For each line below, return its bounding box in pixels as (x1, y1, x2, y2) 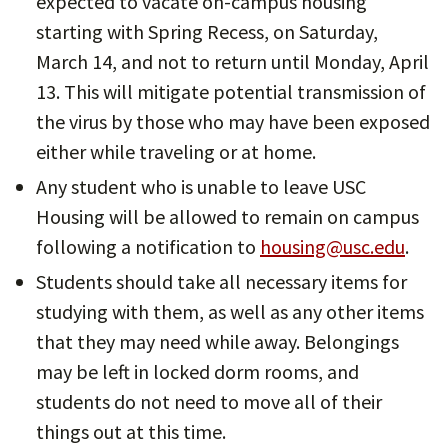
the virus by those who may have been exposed (36, 109, 430, 134)
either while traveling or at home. (36, 139, 316, 164)
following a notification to (36, 234, 260, 259)
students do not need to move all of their (36, 389, 382, 414)
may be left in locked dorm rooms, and (36, 359, 359, 384)
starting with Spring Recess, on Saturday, (36, 19, 378, 44)
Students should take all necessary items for (36, 269, 407, 294)
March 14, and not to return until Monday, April (36, 49, 429, 74)
